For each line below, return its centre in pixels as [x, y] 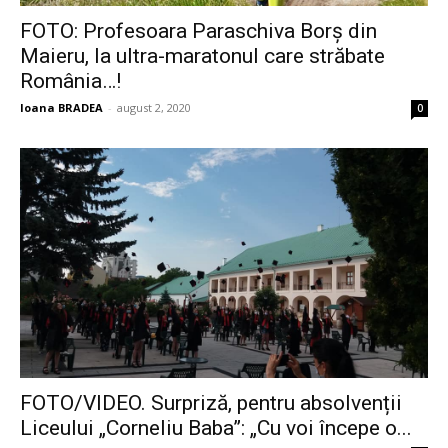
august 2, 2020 [154, 108]
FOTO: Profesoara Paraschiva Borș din [198, 31]
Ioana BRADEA [61, 108]
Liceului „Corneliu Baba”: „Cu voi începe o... [216, 427]
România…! [70, 81]
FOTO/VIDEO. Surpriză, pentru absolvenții [211, 402]
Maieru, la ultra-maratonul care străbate [202, 56]
